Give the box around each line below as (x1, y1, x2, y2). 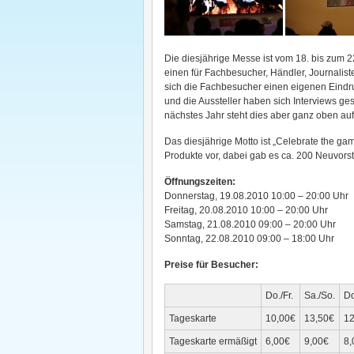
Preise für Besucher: (164, 259, 258, 270)
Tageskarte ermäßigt (169, 336, 257, 347)
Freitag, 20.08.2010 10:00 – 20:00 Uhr (164, 205, 328, 216)
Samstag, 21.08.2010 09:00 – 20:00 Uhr (164, 219, 336, 230)
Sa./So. (304, 290, 335, 301)
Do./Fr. (265, 290, 293, 301)
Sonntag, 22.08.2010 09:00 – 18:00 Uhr (164, 233, 334, 244)
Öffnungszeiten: (164, 176, 235, 187)
